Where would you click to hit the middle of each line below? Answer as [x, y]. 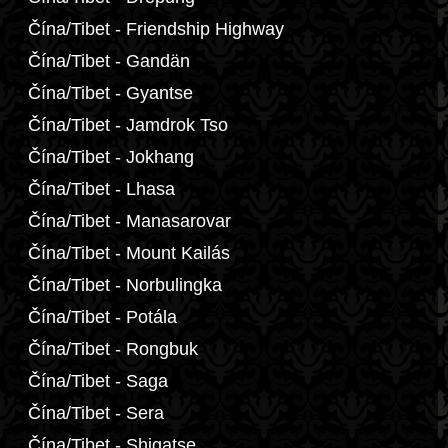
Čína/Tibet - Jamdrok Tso [128, 125]
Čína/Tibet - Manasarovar [129, 221]
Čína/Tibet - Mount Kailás [129, 253]
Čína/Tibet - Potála [102, 317]
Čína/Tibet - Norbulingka [125, 285]
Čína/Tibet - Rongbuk [113, 349]
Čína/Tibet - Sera [96, 413]
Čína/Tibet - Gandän [109, 61]
